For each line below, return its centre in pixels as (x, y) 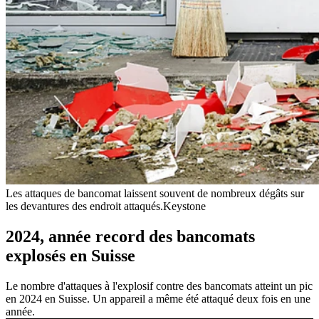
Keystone (184, 206)
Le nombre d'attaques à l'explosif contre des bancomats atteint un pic (159, 286)
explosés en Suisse (70, 255)
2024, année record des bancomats (130, 236)
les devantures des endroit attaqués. (84, 206)
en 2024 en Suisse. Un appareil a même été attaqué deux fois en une (158, 298)
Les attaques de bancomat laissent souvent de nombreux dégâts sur (155, 193)
